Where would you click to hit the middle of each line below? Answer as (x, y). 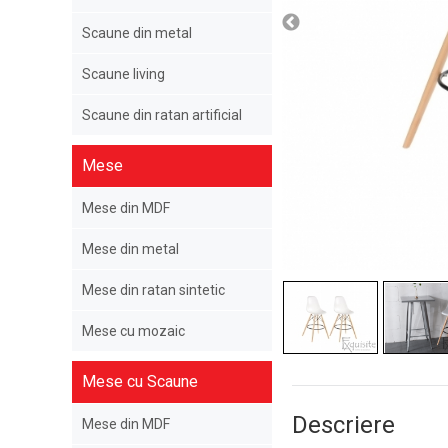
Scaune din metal (137, 33)
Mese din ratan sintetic (153, 290)
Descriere (343, 425)
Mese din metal (130, 249)
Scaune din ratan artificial (162, 115)
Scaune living (123, 74)
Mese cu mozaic (133, 331)
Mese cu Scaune (140, 381)
